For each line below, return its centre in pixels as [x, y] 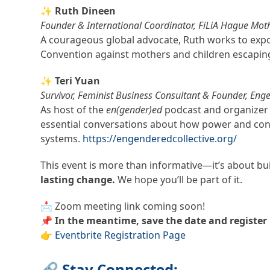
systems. [62, 138]
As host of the [74, 109]
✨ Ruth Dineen [78, 11]
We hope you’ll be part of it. [179, 179]
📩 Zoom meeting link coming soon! [123, 206]
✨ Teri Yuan [71, 80]
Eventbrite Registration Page [121, 235]
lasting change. [78, 179]
